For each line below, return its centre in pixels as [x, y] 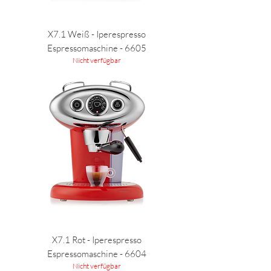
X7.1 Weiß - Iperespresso [97, 34]
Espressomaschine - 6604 [97, 254]
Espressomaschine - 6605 [97, 48]
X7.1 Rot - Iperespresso [97, 240]
